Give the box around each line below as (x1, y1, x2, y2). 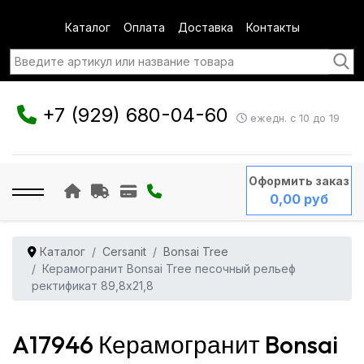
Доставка (177, 20, 233, 34)
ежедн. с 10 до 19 (246, 112, 340, 125)
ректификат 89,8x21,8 (32, 279, 154, 292)
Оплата (123, 20, 165, 34)
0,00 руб (269, 191, 328, 207)
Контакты (245, 20, 300, 34)
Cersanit (102, 245, 146, 258)
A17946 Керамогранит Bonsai (12, 329, 338, 360)
